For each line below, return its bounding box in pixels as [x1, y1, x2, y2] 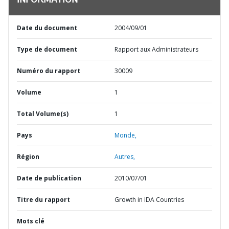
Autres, [114, 152, 135, 161]
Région [17, 152, 39, 161]
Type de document [17, 45, 77, 54]
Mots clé [17, 217, 44, 225]
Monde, [114, 131, 136, 140]
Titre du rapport [17, 195, 70, 204]
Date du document [17, 24, 77, 32]
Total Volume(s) [17, 109, 68, 118]
